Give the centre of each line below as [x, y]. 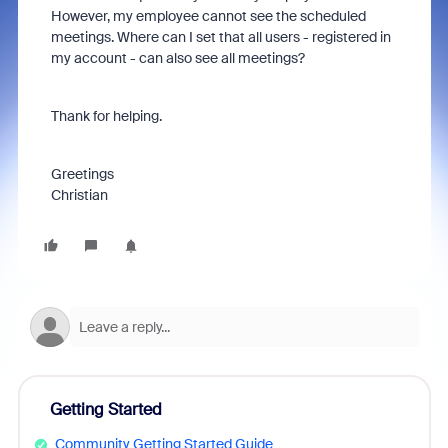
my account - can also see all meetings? [177, 58]
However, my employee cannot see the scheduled [208, 16]
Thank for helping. [106, 116]
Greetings [82, 174]
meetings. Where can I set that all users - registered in [220, 37]
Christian [79, 195]
